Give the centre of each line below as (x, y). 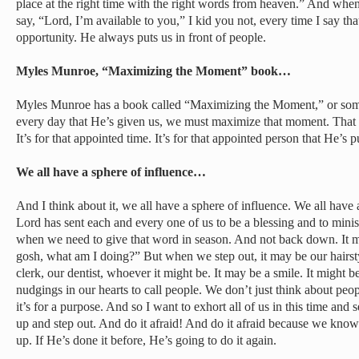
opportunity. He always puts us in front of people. (141, 37)
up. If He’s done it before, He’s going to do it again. (146, 340)
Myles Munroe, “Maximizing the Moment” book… (153, 71)
